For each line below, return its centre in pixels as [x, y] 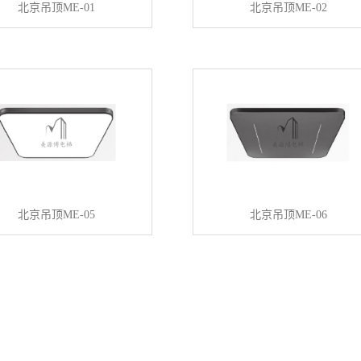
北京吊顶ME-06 [288, 215]
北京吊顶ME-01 [57, 8]
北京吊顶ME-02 [288, 8]
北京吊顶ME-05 [57, 215]
